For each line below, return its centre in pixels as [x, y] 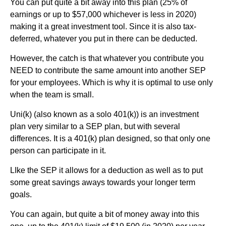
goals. [21, 194]
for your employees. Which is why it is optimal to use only [111, 82]
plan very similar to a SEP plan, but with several [95, 126]
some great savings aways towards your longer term [103, 182]
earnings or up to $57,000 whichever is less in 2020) [103, 14]
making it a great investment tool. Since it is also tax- [103, 26]
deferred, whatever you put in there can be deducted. [104, 38]
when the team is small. [52, 94]
